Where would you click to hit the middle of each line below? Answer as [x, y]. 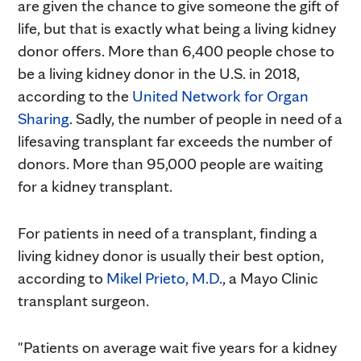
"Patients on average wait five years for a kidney [177, 347]
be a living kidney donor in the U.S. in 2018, [159, 73]
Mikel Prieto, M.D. [164, 278]
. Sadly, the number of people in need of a [206, 118]
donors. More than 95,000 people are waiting [170, 163]
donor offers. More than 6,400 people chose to [176, 50]
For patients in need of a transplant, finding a [168, 232]
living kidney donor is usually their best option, [171, 255]
